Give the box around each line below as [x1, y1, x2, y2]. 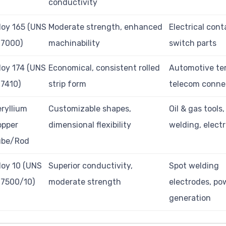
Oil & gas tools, [169, 104, 225, 114]
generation [169, 193, 211, 203]
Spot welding [169, 161, 219, 171]
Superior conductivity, [48, 161, 133, 171]
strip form [48, 79, 87, 89]
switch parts [169, 38, 217, 48]
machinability [48, 38, 100, 48]
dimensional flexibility [48, 120, 132, 130]
